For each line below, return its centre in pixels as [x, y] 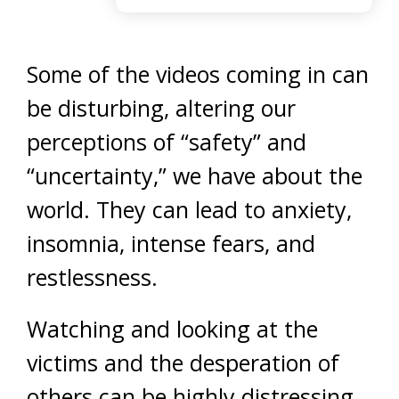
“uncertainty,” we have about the [195, 175]
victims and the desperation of [183, 362]
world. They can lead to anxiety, [189, 209]
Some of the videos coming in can [198, 73]
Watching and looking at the [172, 328]
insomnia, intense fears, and [171, 243]
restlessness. [95, 277]
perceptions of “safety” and [167, 141]
